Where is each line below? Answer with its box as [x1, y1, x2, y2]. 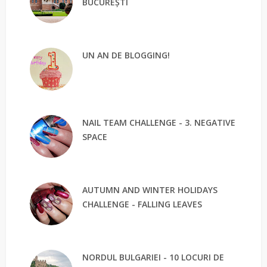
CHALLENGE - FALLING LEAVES [82, 198, 202, 210]
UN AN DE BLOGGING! [82, 49, 170, 61]
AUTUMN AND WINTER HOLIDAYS [82, 184, 218, 195]
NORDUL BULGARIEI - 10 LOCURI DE [82, 251, 224, 263]
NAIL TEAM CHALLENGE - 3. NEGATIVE [82, 116, 235, 128]
